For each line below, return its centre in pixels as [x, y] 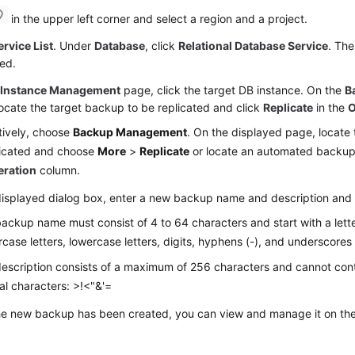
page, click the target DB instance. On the [233, 90]
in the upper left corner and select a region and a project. [158, 19]
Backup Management [130, 132]
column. [59, 170]
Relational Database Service [254, 46]
